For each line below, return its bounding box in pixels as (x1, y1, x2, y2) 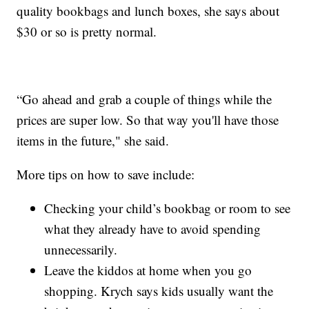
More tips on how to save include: (17, 165, 195, 183)
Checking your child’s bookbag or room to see (44, 199, 291, 217)
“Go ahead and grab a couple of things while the (17, 90, 272, 108)
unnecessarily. (44, 240, 118, 258)
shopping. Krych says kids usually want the (44, 281, 274, 299)
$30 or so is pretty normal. (17, 22, 157, 40)
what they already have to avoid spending (44, 219, 261, 237)
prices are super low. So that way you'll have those (17, 110, 279, 128)
